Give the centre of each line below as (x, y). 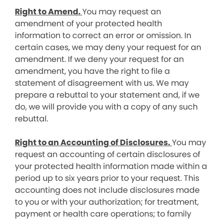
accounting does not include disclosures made (107, 190)
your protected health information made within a (111, 166)
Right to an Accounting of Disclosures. (93, 142)
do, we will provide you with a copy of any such (106, 107)
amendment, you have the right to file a (92, 71)
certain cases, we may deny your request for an (108, 47)
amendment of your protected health (88, 24)
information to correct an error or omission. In (103, 35)
